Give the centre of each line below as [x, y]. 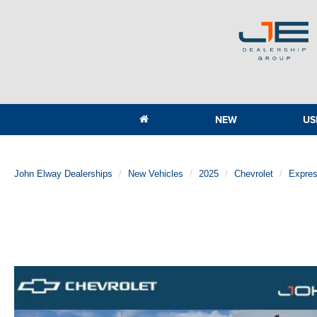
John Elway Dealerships [63, 174]
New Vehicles [156, 174]
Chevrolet [254, 174]
